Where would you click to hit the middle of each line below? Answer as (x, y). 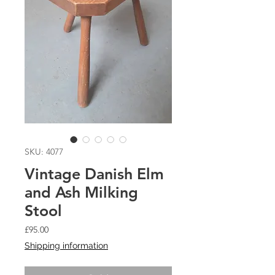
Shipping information (66, 246)
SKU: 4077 (44, 152)
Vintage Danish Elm (94, 174)
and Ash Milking (81, 192)
